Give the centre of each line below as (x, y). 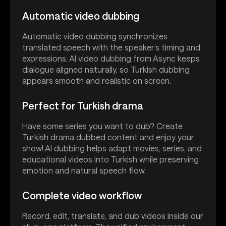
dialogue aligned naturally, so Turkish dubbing (106, 69)
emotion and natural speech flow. (84, 170)
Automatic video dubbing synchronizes (95, 36)
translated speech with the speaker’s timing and (111, 47)
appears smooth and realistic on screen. (97, 80)
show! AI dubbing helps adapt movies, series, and (112, 148)
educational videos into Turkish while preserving (110, 159)
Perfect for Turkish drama (83, 105)
